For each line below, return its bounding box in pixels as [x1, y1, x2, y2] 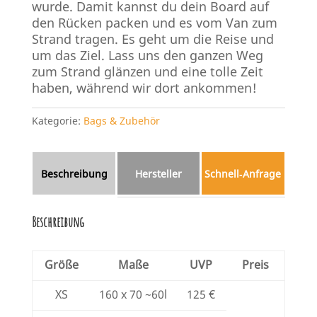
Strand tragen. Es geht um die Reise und [31, 30, 274, 47]
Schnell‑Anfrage [204, 167, 282, 181]
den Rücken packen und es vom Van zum [31, 13, 277, 31]
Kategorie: [31, 113, 83, 127]
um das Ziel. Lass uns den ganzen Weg [31, 46, 263, 64]
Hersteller [135, 167, 182, 181]
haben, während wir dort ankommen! [31, 79, 257, 96]
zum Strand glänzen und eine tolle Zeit [31, 62, 263, 80]
